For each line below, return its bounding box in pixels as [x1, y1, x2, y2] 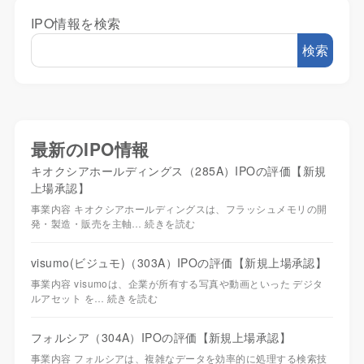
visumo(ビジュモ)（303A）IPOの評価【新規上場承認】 [30, 254, 327, 271]
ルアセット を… [30, 291, 107, 305]
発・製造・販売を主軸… [30, 216, 145, 231]
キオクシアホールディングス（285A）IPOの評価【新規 [30, 162, 327, 180]
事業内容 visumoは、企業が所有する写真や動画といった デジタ [30, 276, 323, 291]
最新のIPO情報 [30, 136, 149, 162]
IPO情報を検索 [30, 14, 121, 33]
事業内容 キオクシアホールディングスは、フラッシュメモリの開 [30, 201, 327, 216]
